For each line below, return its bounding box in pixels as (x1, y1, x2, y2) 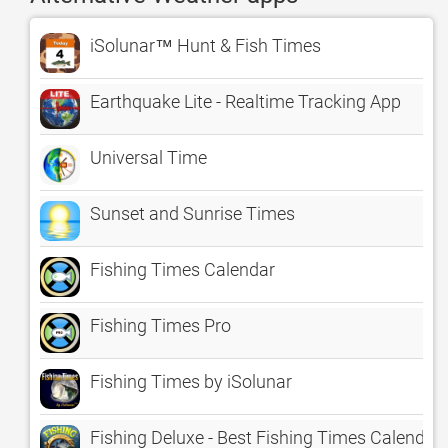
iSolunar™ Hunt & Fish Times (90, 35, 321, 56)
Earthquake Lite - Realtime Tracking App (90, 91, 401, 112)
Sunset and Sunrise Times (90, 203, 295, 224)
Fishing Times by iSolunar (90, 371, 292, 392)
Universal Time (90, 147, 207, 168)
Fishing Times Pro (90, 315, 231, 336)
